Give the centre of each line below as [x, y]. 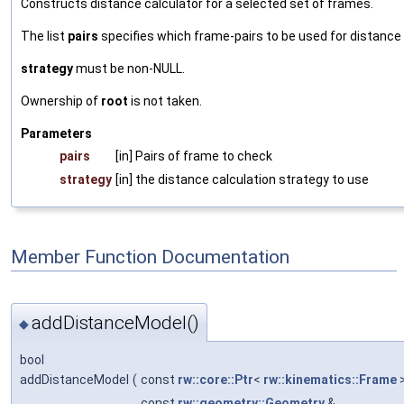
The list [44, 36]
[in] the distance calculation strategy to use [242, 179]
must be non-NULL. [129, 68]
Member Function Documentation [150, 257]
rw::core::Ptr [216, 380]
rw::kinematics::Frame [330, 380]
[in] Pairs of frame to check [194, 156]
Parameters [56, 133]
